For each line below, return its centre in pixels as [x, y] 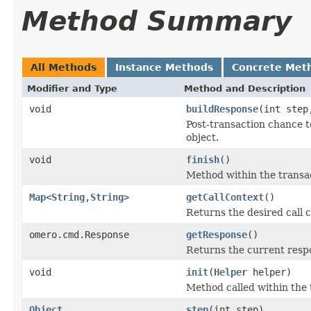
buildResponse [222, 109]
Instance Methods [164, 67]
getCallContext [225, 197]
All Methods [64, 67]
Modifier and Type [72, 88]
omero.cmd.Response [79, 234]
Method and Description [245, 88]
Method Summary [157, 21]
